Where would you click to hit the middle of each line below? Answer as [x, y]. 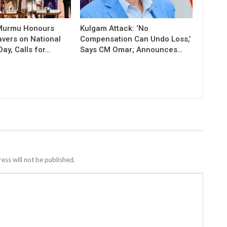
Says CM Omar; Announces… [131, 49]
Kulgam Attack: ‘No [115, 28]
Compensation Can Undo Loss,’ [136, 39]
